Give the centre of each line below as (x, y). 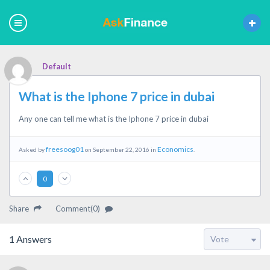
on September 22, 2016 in (121, 149)
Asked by (32, 149)
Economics (175, 149)
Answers (33, 239)
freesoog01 (65, 149)
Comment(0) (79, 209)
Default (57, 66)
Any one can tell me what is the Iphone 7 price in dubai (114, 119)
